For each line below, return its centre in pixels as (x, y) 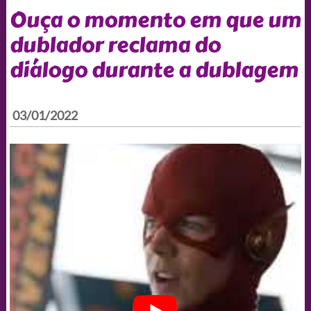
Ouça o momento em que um (155, 20)
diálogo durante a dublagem (154, 70)
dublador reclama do (115, 45)
